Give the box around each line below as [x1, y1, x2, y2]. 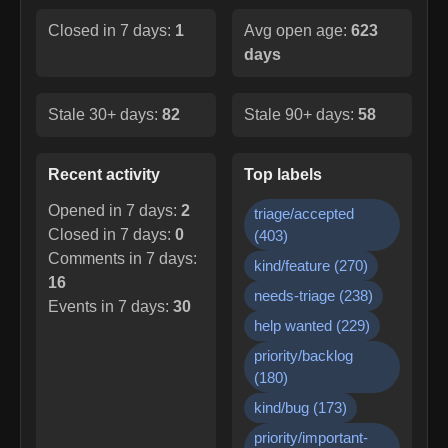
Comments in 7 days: [48, 249, 197, 267]
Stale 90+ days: [244, 105, 358, 123]
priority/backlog [254, 346, 353, 364]
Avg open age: [244, 21, 351, 39]
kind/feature [254, 256, 330, 274]
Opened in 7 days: [48, 201, 181, 219]
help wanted [254, 316, 332, 334]
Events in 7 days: [48, 297, 173, 315]
